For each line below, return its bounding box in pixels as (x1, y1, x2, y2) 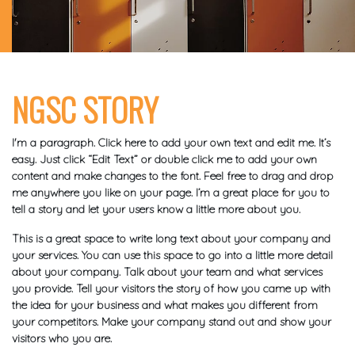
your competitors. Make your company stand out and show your (12, 315, 331, 330)
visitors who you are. (12, 331, 112, 346)
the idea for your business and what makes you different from (12, 298, 318, 313)
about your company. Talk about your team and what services (12, 265, 323, 280)
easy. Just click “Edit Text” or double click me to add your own (12, 152, 317, 167)
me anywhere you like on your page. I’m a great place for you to (12, 185, 330, 200)
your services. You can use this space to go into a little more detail (12, 248, 333, 263)
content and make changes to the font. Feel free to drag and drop (12, 169, 334, 184)
